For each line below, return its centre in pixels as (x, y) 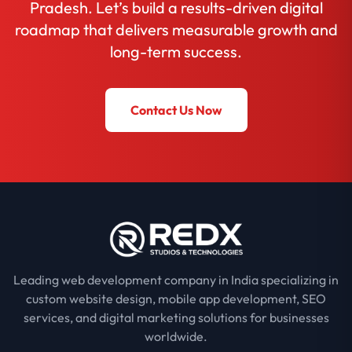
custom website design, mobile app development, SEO (176, 299)
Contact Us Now (176, 110)
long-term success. (176, 52)
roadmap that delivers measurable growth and (176, 30)
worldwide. (176, 337)
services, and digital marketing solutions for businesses (176, 318)
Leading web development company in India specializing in (176, 280)
